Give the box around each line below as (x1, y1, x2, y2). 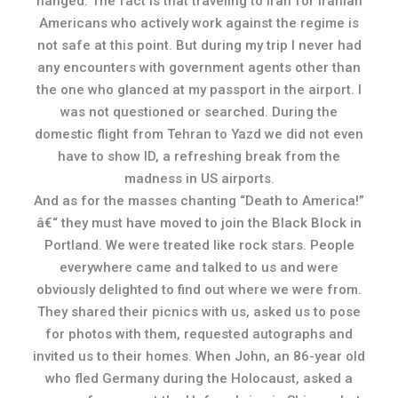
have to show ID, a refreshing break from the (58, 148, 340, 164)
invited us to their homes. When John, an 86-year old (33, 348, 365, 364)
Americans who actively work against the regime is (39, 15, 359, 31)
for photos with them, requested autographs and (45, 326, 353, 342)
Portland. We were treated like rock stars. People (44, 237, 354, 253)
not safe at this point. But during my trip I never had (36, 37, 362, 53)
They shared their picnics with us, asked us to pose (37, 304, 361, 320)
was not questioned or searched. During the (60, 104, 338, 120)
